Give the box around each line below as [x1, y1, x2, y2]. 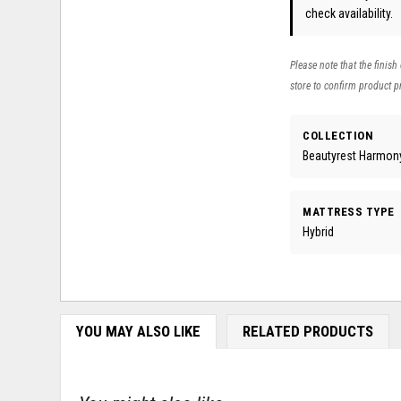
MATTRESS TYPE [303, 204, 395, 218]
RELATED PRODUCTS [242, 322, 373, 341]
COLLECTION [303, 128, 374, 142]
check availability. [305, 5, 394, 21]
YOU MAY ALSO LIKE [75, 322, 200, 341]
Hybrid [303, 225, 335, 240]
